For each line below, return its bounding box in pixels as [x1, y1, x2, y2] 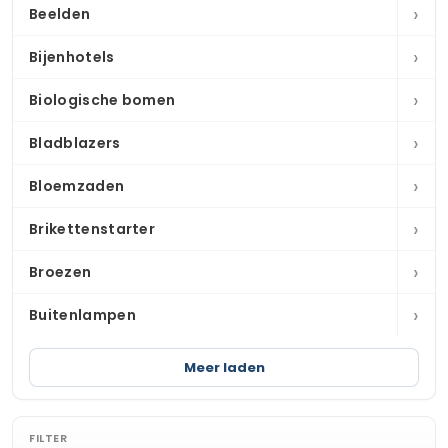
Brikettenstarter [29, 219, 156, 239]
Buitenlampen [29, 305, 136, 325]
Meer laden [183, 358, 265, 377]
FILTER [29, 430, 67, 446]
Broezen [29, 262, 92, 282]
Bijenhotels [29, 47, 115, 67]
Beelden [29, 4, 91, 24]
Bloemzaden [29, 176, 125, 196]
